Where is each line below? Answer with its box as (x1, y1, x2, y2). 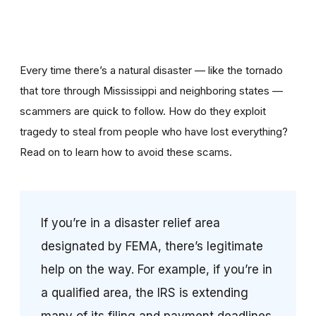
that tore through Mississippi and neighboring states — (20, 84, 283, 98)
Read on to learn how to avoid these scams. (20, 145, 232, 159)
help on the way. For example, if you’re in (41, 262, 272, 277)
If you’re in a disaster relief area (41, 216, 220, 231)
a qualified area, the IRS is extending (41, 286, 248, 300)
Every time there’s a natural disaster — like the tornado (20, 63, 283, 78)
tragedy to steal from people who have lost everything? (20, 125, 288, 139)
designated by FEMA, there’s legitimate (41, 239, 263, 254)
